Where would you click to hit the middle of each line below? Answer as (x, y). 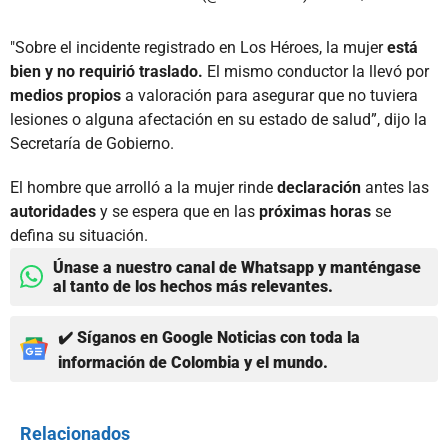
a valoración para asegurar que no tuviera (271, 95)
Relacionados (75, 433)
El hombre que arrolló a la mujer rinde (141, 187)
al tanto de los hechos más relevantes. (193, 286)
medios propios (67, 95)
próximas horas (317, 211)
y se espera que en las (179, 211)
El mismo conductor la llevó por (316, 71)
